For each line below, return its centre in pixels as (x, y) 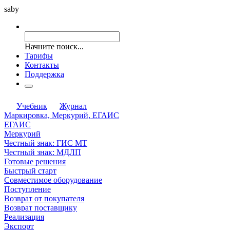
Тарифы (39, 55)
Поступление (27, 189)
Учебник (32, 106)
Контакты (42, 65)
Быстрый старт (30, 170)
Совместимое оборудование (53, 180)
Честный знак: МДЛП (43, 152)
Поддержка (44, 74)
